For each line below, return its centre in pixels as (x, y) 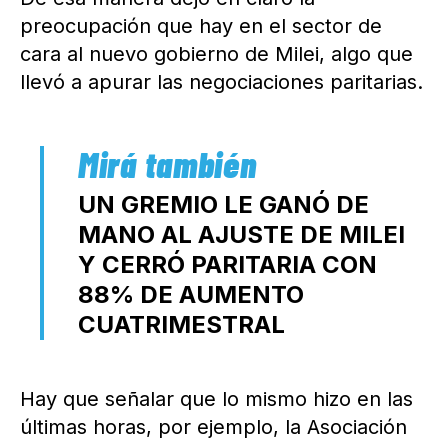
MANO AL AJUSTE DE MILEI (241, 235)
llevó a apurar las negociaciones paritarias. (221, 82)
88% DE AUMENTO (191, 295)
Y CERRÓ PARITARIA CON (227, 265)
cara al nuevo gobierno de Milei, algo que (216, 54)
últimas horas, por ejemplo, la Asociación (213, 427)
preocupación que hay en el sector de (201, 26)
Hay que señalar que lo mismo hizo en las (216, 399)
